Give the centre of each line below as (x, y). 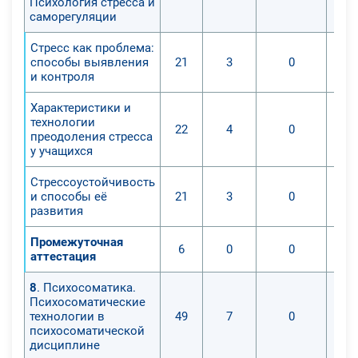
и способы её (69, 196)
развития (57, 211)
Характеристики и (81, 107)
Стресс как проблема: (92, 48)
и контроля (62, 76)
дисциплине (65, 345)
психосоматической (87, 330)
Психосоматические (88, 302)
